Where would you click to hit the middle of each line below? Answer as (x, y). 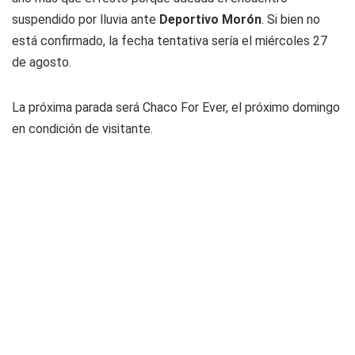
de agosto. (42, 63)
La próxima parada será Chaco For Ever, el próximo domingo (176, 108)
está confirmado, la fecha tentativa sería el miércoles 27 (170, 41)
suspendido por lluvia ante (86, 20)
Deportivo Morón (210, 20)
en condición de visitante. (82, 129)
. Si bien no (291, 20)
